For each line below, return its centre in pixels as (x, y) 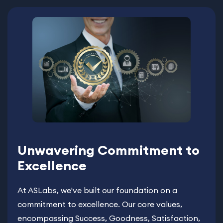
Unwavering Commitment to (109, 150)
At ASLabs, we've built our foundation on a (97, 190)
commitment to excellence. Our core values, (100, 204)
